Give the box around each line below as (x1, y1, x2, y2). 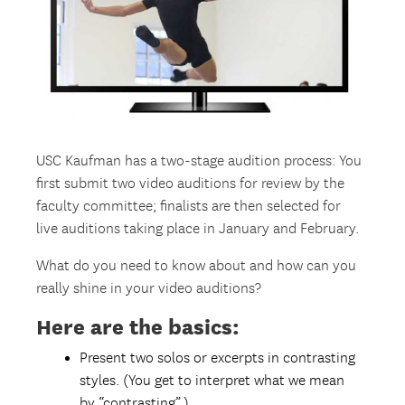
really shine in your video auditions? (36, 279, 262, 297)
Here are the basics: (36, 314, 240, 339)
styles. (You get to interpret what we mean (80, 372, 345, 390)
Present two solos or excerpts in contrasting (80, 349, 356, 367)
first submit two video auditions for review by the (36, 174, 345, 193)
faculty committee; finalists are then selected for (36, 197, 342, 215)
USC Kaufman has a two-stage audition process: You (36, 152, 363, 170)
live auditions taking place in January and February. (36, 220, 360, 238)
